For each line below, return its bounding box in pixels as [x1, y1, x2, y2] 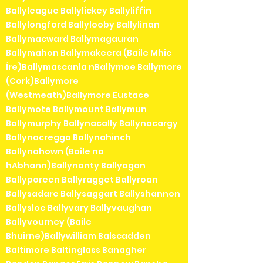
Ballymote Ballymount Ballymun [6, 103, 147, 115]
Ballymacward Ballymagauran [6, 32, 139, 45]
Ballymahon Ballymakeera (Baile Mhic [6, 46, 171, 59]
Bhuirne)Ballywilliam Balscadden [6, 230, 151, 242]
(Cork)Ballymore [6, 75, 79, 87]
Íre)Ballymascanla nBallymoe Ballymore [6, 60, 182, 73]
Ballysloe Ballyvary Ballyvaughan [6, 201, 152, 214]
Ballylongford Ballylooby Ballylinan [6, 18, 160, 31]
